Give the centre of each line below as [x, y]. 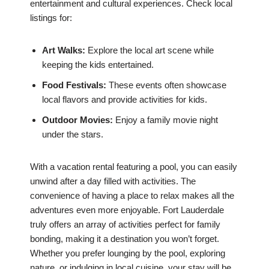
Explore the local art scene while [150, 50]
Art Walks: [64, 50]
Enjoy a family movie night [165, 120]
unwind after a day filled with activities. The [113, 181]
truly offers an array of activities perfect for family [125, 225]
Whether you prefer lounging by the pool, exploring [128, 253]
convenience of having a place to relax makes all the [132, 196]
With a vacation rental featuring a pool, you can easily [134, 167]
